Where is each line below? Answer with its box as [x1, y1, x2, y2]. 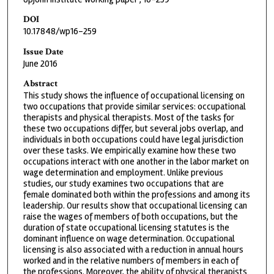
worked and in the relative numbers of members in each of [23, 254, 239, 266]
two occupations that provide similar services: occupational [23, 100, 246, 112]
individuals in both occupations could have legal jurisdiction [23, 133, 243, 145]
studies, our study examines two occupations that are [23, 177, 224, 189]
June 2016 [23, 57, 57, 69]
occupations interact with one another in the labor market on [23, 155, 249, 167]
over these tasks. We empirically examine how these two [23, 144, 236, 156]
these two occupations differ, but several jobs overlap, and [23, 122, 243, 134]
